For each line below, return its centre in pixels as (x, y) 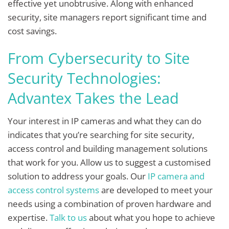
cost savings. (33, 31)
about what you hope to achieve (151, 217)
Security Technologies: (84, 78)
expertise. (29, 217)
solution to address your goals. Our (78, 176)
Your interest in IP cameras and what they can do (105, 121)
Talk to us (68, 217)
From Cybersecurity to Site (99, 58)
